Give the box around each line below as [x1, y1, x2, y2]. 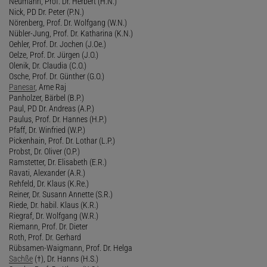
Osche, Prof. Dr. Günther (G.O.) [9, 71, 104, 81]
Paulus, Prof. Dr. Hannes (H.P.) [9, 114, 107, 124]
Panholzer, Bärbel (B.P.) [9, 92, 84, 103]
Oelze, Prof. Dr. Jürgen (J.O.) [9, 49, 98, 60]
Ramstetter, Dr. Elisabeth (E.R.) [9, 157, 107, 167]
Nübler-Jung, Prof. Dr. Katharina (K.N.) [9, 28, 133, 38]
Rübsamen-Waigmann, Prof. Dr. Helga [9, 243, 132, 253]
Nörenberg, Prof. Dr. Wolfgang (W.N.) [9, 17, 127, 27]
